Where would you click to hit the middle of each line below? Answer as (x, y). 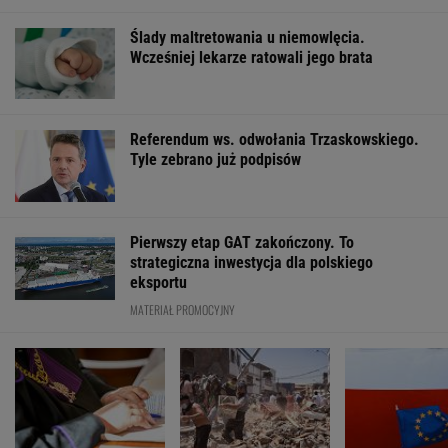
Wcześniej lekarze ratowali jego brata (251, 57)
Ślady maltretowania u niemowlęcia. (247, 37)
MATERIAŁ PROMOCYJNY (182, 309)
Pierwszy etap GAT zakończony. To (242, 242)
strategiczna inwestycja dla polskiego (251, 262)
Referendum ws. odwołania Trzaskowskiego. (274, 140)
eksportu (158, 282)
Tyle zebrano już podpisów (215, 160)
